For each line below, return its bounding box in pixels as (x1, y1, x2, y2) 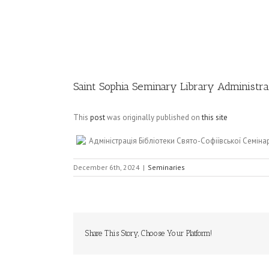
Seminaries (148, 163, 185, 172)
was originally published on (105, 112, 202, 122)
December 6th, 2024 (73, 163, 140, 172)
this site (202, 112, 228, 122)
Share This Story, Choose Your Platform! (85, 229, 212, 238)
